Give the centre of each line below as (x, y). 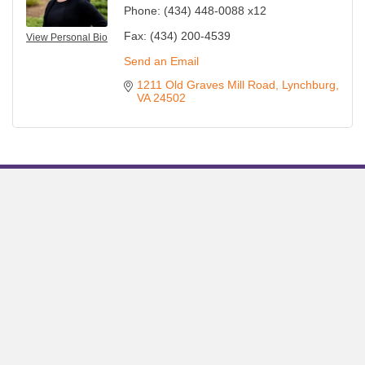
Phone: (142, 11)
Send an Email (161, 62)
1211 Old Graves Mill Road (206, 85)
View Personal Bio (67, 38)
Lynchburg (309, 85)
